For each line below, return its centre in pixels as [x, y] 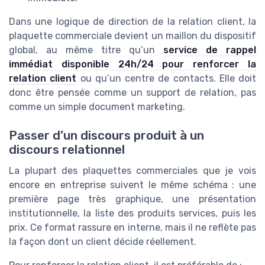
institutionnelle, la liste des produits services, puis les [132, 214]
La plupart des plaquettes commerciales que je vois [132, 171]
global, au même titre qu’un [86, 50]
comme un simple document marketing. [97, 107]
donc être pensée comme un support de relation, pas [132, 93]
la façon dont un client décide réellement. [103, 242]
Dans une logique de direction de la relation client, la [132, 22]
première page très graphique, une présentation [132, 199]
